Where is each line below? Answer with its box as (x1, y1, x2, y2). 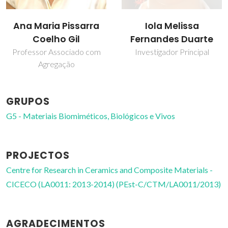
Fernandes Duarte (130, 33, 213, 46)
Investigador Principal (134, 47, 209, 57)
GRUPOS (6, 95, 50, 109)
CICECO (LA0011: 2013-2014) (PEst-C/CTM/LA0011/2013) (6, 179, 221, 189)
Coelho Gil (33, 33, 80, 46)
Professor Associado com (12, 47, 101, 57)
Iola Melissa (145, 20, 199, 33)
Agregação (38, 59, 75, 69)
